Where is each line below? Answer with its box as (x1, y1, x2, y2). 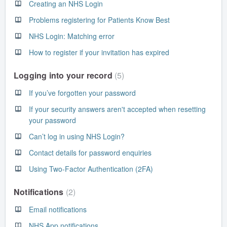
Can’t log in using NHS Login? (29, 131, 125, 141)
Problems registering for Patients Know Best (29, 14, 170, 25)
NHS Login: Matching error (29, 30, 115, 41)
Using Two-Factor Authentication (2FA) (29, 163, 153, 174)
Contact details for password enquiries (29, 147, 152, 158)
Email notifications (29, 204, 87, 214)
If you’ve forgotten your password (29, 87, 136, 98)
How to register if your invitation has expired (29, 47, 169, 57)
